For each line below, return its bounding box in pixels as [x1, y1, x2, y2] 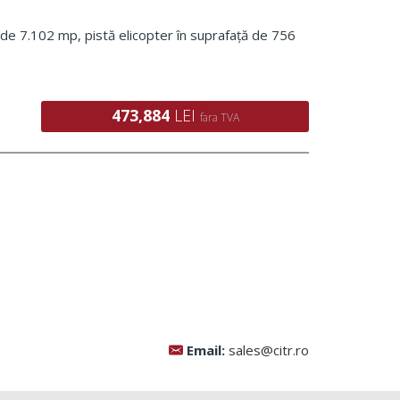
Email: [187, 341, 229, 360]
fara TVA [199, 110, 239, 126]
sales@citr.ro [229, 341, 309, 360]
